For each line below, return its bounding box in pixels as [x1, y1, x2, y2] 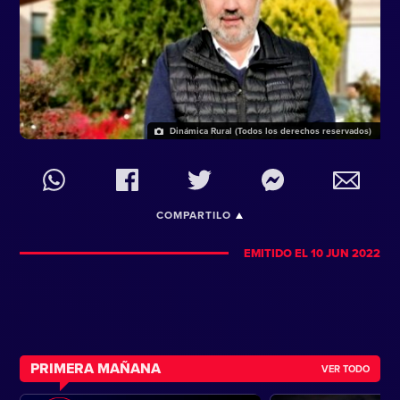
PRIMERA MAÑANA [29, 359, 161, 378]
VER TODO [321, 362, 371, 375]
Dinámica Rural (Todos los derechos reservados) [169, 126, 371, 137]
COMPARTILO [156, 208, 232, 221]
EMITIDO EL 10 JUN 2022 [243, 246, 380, 261]
